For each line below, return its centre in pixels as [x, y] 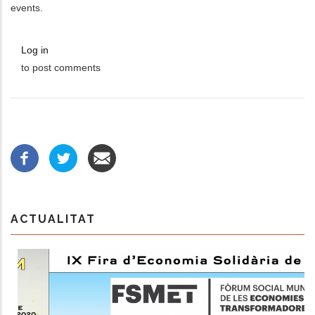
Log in [35, 50]
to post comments [61, 68]
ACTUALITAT [53, 219]
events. [27, 8]
